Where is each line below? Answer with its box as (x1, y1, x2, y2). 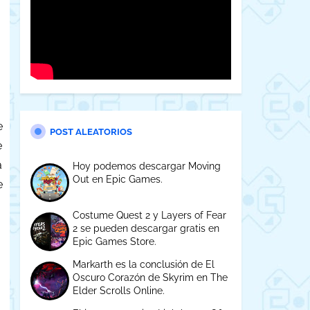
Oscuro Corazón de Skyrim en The (72, 272, 228, 283)
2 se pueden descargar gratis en (72, 223, 219, 234)
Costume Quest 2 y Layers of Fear (72, 210, 226, 221)
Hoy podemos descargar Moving (72, 161, 221, 172)
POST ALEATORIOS (49, 127, 132, 137)
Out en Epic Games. (72, 174, 163, 185)
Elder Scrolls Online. (72, 285, 165, 296)
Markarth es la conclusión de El (72, 259, 215, 270)
